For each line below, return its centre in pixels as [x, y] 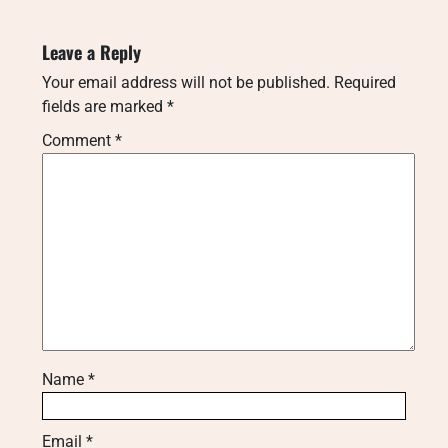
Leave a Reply [91, 51]
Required [365, 82]
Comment [78, 140]
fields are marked [104, 106]
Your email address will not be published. [186, 82]
